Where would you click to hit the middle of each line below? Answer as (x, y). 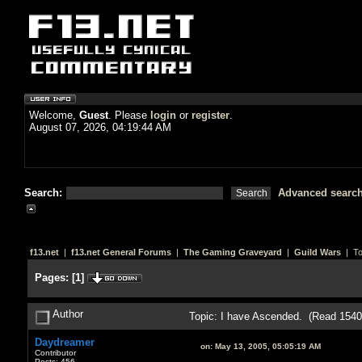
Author (66, 314)
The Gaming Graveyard (232, 252)
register (210, 115)
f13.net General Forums (121, 252)
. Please (129, 115)
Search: (45, 193)
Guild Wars (317, 252)
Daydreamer (64, 342)
